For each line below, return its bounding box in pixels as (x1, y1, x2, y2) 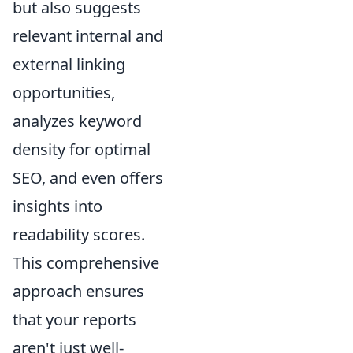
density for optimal (13, 139, 150, 160)
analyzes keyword (13, 110, 142, 132)
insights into (13, 195, 102, 217)
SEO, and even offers (13, 167, 163, 188)
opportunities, (13, 82, 115, 103)
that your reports (13, 309, 136, 330)
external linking (13, 54, 125, 75)
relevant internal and (13, 25, 163, 46)
